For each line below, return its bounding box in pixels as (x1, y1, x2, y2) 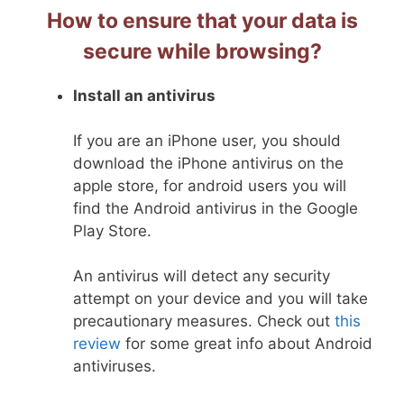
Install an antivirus (73, 86, 216, 105)
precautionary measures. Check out (73, 311, 335, 330)
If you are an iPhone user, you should (73, 131, 341, 150)
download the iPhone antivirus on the (73, 153, 344, 172)
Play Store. (73, 221, 151, 240)
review (73, 334, 121, 353)
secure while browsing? (82, 38, 322, 64)
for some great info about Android (121, 334, 372, 353)
